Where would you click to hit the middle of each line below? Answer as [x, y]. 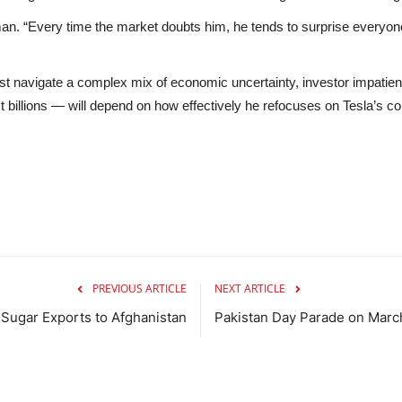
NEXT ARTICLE [250, 288]
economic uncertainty [233, 82]
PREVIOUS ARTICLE [140, 288]
